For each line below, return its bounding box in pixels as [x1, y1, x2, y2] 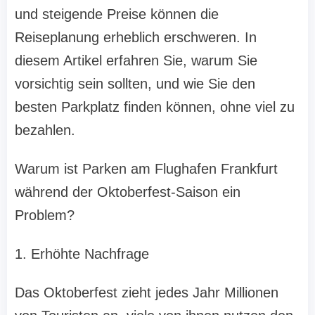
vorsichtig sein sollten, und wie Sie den [15, 76, 255, 92]
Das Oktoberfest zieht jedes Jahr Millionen [15, 285, 278, 301]
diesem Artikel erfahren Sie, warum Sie [15, 53, 257, 69]
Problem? [15, 207, 75, 224]
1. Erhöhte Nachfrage [15, 246, 149, 262]
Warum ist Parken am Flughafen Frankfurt [15, 161, 278, 177]
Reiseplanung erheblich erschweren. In [15, 30, 257, 46]
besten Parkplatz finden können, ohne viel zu [15, 99, 295, 115]
